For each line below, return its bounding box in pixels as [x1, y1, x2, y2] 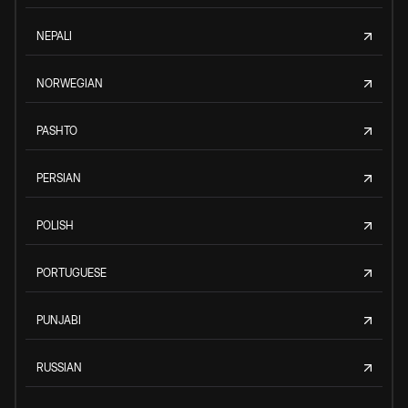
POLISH [36, 218, 74, 232]
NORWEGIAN [36, 76, 103, 90]
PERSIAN [36, 170, 81, 185]
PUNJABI [36, 312, 81, 327]
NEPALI [36, 28, 72, 43]
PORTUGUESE [36, 265, 107, 280]
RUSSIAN [36, 360, 82, 374]
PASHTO [36, 123, 77, 138]
